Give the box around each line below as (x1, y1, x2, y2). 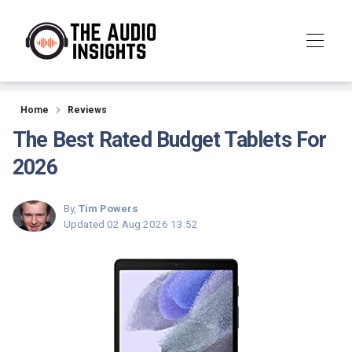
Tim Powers (79, 202, 138, 214)
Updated (64, 218, 107, 230)
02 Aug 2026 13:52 (107, 218, 198, 230)
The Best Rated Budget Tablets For (13, 127, 327, 152)
